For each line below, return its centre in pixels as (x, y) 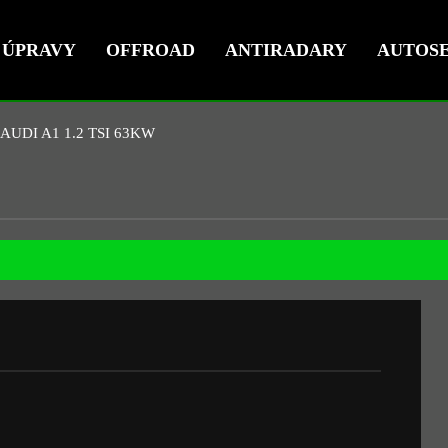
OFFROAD (150, 49)
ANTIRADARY (286, 49)
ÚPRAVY (39, 49)
